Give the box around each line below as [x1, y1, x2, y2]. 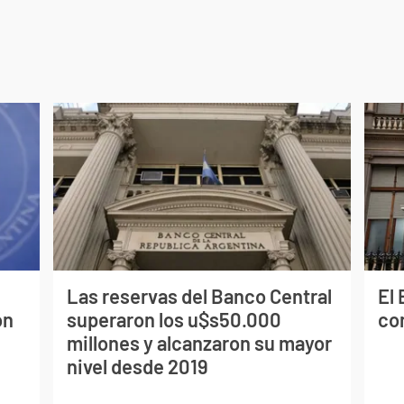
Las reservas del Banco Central [66, 284, 332, 308]
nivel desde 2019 [66, 354, 208, 379]
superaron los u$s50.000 [66, 308, 281, 332]
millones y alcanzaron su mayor [66, 331, 332, 355]
